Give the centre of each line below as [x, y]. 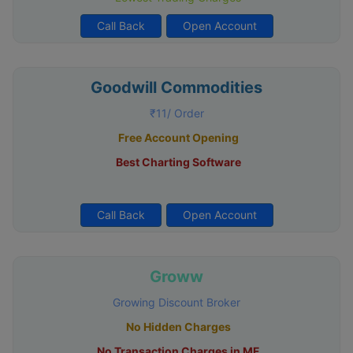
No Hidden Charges [178, 326]
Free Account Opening [178, 137]
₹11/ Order [176, 113]
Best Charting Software [178, 162]
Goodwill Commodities [176, 87]
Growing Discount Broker [176, 302]
